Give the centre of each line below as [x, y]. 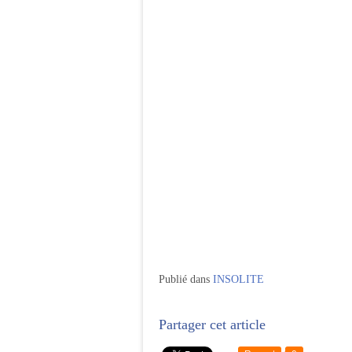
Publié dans [184, 279]
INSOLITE [238, 279]
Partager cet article [212, 324]
